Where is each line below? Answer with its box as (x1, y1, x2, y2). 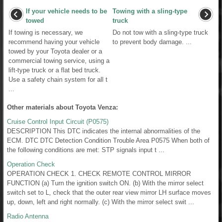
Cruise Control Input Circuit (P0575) (7, 117, 109, 125)
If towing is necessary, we (8, 28, 83, 36)
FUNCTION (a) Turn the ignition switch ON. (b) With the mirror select (7, 179, 204, 187)
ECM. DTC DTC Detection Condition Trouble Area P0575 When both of (7, 136, 210, 144)
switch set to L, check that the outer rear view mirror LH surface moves (7, 188, 211, 196)
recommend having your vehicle (8, 38, 100, 46)
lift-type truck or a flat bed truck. (8, 66, 101, 74)
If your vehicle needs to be (26, 7, 107, 15)
